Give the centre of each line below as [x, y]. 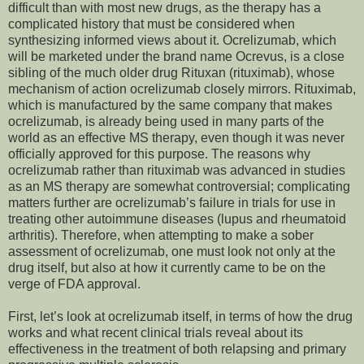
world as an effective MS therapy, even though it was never [176, 138]
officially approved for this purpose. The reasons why [159, 154]
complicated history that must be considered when [152, 24]
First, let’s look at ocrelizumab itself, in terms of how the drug [180, 317]
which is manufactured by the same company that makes [170, 106]
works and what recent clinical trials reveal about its [156, 333]
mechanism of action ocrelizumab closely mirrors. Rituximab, [182, 89]
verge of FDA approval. [74, 284]
